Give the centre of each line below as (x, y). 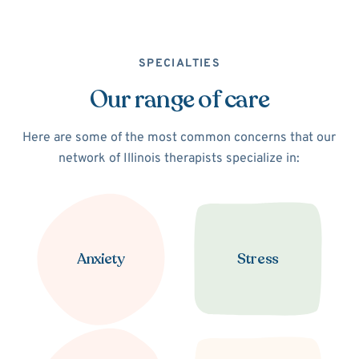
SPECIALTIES (179, 64)
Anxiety (101, 259)
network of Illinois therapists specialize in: (179, 159)
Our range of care (179, 100)
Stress (258, 259)
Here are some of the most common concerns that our (179, 138)
